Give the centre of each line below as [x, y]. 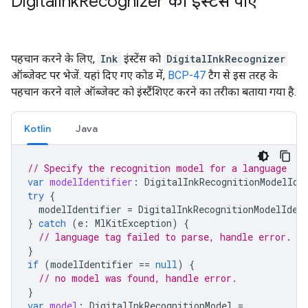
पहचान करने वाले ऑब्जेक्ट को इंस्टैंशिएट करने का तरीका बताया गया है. [154, 92]
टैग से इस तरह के [242, 75]
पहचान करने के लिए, [54, 59]
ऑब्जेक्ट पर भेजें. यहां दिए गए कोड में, [89, 75]
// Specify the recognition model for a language [157, 168]
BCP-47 [187, 75]
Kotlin [37, 129]
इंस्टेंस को [142, 59]
